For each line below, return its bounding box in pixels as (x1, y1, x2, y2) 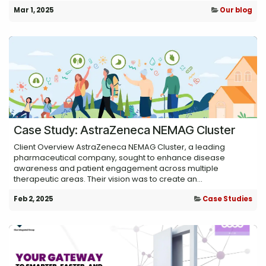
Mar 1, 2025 (14, 5, 54, 15)
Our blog (220, 5, 252, 15)
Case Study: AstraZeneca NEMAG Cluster (14, 123, 235, 138)
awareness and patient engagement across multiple (14, 163, 218, 175)
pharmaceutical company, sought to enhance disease (14, 152, 225, 164)
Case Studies (202, 194, 252, 204)
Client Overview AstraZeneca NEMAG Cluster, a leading (14, 141, 225, 153)
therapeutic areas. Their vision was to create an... (14, 173, 202, 185)
